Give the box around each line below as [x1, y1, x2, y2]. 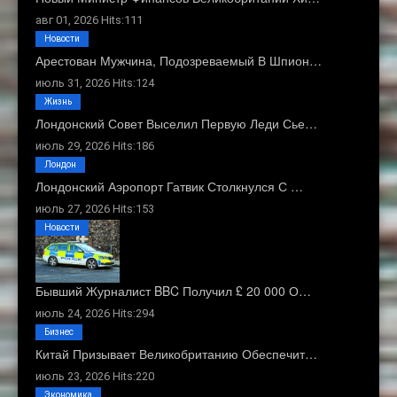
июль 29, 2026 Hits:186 [35, 138, 154, 152]
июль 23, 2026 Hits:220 [35, 370, 154, 384]
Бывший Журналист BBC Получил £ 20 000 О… [35, 282, 311, 300]
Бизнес [44, 327, 74, 338]
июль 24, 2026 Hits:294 [35, 307, 154, 321]
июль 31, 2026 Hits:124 [35, 75, 154, 90]
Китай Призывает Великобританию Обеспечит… [35, 345, 317, 363]
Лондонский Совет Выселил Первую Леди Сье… [35, 113, 317, 132]
